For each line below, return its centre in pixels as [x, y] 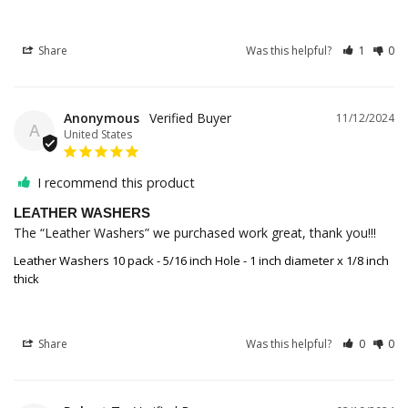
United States [98, 135]
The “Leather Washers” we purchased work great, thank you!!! [195, 233]
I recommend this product [116, 183]
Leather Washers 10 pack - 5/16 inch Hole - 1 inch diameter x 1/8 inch [201, 261]
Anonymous [102, 118]
